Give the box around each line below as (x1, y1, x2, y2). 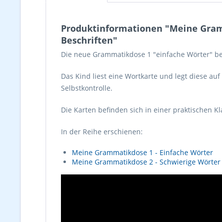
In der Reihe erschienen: (61, 127, 143, 136)
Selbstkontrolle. (61, 83, 112, 93)
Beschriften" (61, 34, 117, 46)
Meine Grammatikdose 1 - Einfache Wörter (72, 148, 213, 157)
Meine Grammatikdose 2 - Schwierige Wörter (72, 157, 221, 166)
